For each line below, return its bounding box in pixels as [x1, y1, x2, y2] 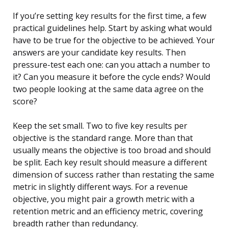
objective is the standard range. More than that [13, 132, 193, 144]
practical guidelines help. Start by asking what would [13, 22, 212, 34]
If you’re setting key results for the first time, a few [13, 10, 206, 22]
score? [13, 96, 37, 107]
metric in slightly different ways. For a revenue [13, 181, 188, 193]
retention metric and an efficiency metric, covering [13, 206, 203, 217]
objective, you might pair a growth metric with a [13, 193, 194, 205]
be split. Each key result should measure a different [13, 157, 207, 168]
